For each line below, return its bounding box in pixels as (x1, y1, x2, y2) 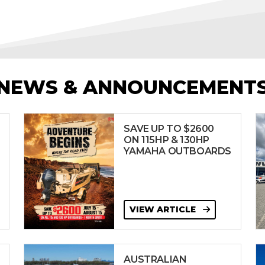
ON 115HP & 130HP (124, 134, 210, 146)
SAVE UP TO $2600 (124, 123, 215, 134)
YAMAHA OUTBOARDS (124, 146, 232, 157)
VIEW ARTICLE (130, 204, 199, 215)
